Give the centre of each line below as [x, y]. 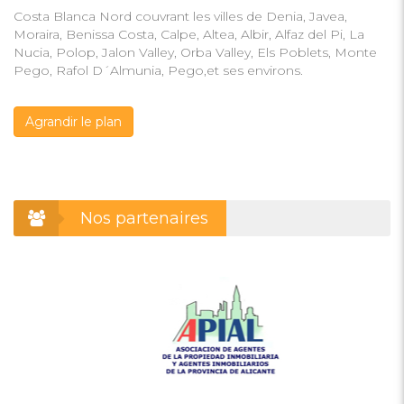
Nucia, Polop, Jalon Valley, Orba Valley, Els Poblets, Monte [195, 52]
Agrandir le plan [73, 122]
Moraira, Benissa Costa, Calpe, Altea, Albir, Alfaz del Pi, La [189, 34]
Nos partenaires [144, 218]
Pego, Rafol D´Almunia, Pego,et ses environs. [158, 70]
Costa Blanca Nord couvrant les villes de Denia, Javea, [180, 16]
